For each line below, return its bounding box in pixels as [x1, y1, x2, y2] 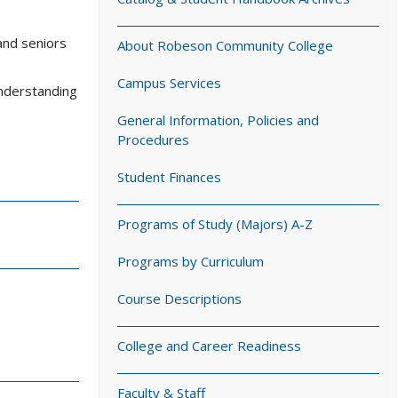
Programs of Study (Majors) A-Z [117, 215, 313, 233]
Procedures [117, 131, 189, 148]
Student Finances [117, 168, 221, 186]
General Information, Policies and [117, 111, 319, 129]
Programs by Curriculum [117, 252, 264, 270]
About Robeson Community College [117, 36, 333, 54]
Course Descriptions [117, 290, 242, 307]
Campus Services [117, 74, 221, 92]
